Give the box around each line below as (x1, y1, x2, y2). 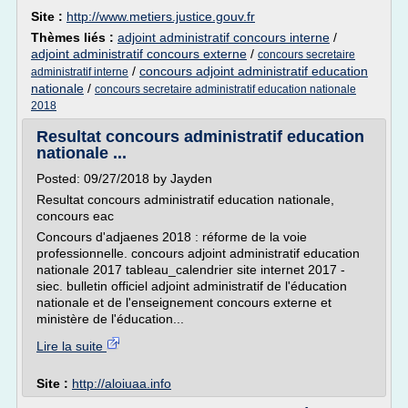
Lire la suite (36, 339, 107, 353)
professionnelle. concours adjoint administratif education (36, 246, 360, 260)
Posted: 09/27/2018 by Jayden (36, 171, 212, 186)
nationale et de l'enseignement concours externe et (36, 295, 331, 310)
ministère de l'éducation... (36, 311, 184, 326)
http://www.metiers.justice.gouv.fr (66, 9, 255, 24)
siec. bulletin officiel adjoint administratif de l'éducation (36, 279, 347, 293)
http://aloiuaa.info (72, 376, 171, 391)
